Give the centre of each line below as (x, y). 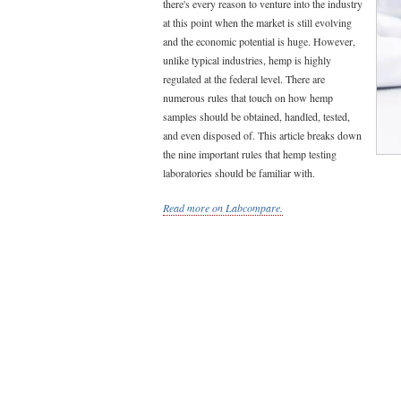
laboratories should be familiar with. (239, 173)
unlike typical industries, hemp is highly (247, 60)
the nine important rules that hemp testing (250, 154)
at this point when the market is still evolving (257, 22)
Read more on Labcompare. (223, 208)
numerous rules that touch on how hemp (248, 98)
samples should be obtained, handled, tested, (256, 116)
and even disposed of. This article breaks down (262, 135)
